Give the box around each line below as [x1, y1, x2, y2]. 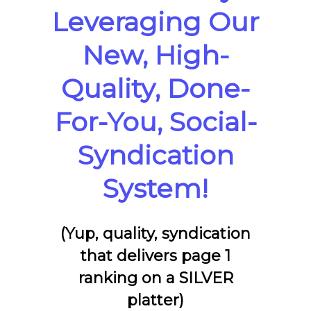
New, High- [82, 39, 229, 72]
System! [103, 172, 208, 205]
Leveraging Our [52, 6, 259, 39]
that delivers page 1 [81, 246, 230, 266]
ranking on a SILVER [78, 269, 233, 288]
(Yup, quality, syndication [60, 224, 251, 244]
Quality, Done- [61, 72, 250, 106]
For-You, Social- [54, 106, 257, 139]
